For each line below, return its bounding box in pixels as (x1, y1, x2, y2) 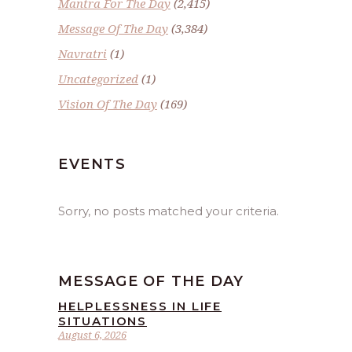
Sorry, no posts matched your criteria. (58, 203, 279, 218)
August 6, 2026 (58, 327, 126, 342)
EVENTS (58, 155, 126, 173)
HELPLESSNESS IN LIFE (58, 298, 222, 313)
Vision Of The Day (58, 95, 157, 112)
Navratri (58, 45, 107, 61)
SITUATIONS (58, 313, 148, 328)
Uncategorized (58, 70, 138, 86)
